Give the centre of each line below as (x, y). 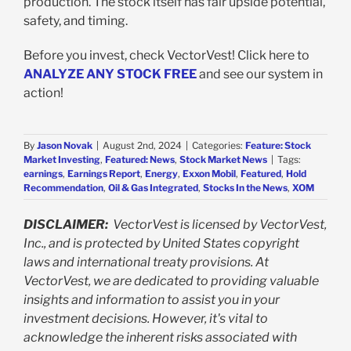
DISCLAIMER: (66, 225)
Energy (161, 174)
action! (43, 93)
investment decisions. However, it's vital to (146, 319)
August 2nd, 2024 (142, 146)
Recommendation (63, 188)
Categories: (219, 146)
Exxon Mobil (209, 174)
